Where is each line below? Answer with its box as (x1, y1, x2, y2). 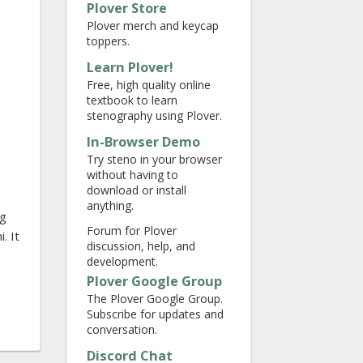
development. (87, 254, 158, 269)
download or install (87, 182, 186, 198)
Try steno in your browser (87, 152, 222, 167)
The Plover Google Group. (87, 291, 223, 306)
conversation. (87, 322, 157, 337)
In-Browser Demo (87, 133, 200, 151)
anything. (87, 198, 134, 213)
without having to (87, 167, 178, 182)
